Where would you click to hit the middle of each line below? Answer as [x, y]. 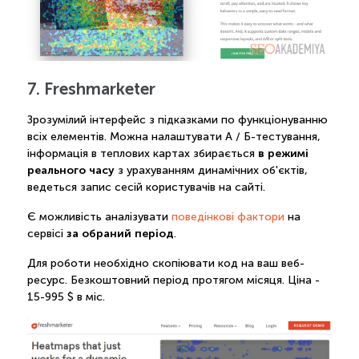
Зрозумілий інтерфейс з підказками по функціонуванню [177, 120]
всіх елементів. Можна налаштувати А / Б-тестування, [173, 137]
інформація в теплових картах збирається [142, 154]
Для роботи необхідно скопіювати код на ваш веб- [165, 264]
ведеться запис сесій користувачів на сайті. [146, 188]
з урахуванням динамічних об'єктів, [211, 171]
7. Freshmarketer [91, 88]
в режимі [283, 153]
